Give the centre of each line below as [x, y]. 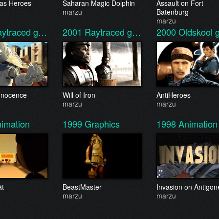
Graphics [102, 124]
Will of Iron [79, 95]
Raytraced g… [113, 32]
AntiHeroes [174, 95]
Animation [198, 124]
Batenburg [173, 12]
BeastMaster [82, 187]
